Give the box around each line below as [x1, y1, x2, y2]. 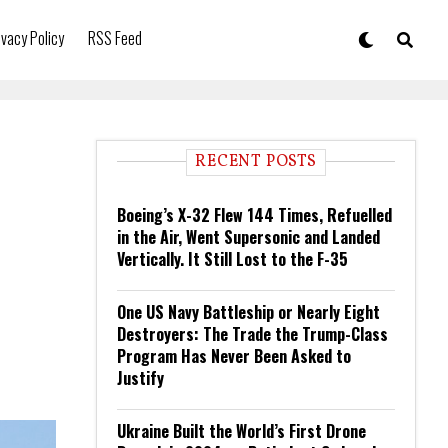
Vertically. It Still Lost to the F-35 [117, 247, 348, 271]
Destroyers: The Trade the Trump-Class [117, 322, 388, 346]
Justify [117, 366, 164, 390]
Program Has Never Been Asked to [117, 344, 351, 368]
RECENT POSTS [195, 151, 317, 173]
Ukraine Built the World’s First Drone [117, 419, 366, 443]
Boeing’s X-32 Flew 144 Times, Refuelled [117, 203, 392, 227]
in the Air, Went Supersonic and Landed [117, 225, 380, 249]
